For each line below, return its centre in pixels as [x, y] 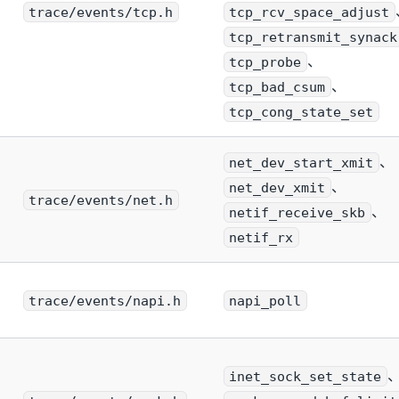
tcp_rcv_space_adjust [309, 12]
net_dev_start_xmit [301, 163]
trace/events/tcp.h [101, 12]
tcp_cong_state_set [301, 112]
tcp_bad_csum [277, 87]
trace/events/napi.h [105, 301]
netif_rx [261, 237]
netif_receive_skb [297, 212]
